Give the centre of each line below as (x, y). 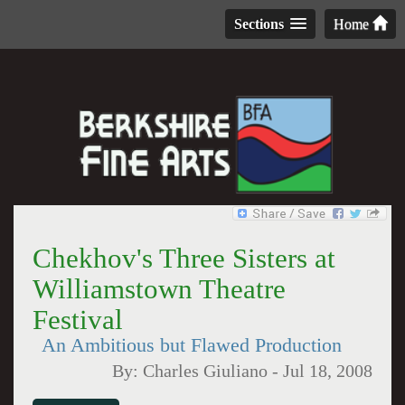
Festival (77, 320)
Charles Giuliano (206, 371)
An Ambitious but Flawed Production (191, 345)
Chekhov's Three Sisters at (184, 258)
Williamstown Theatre (159, 289)
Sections (259, 24)
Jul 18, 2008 (328, 371)
